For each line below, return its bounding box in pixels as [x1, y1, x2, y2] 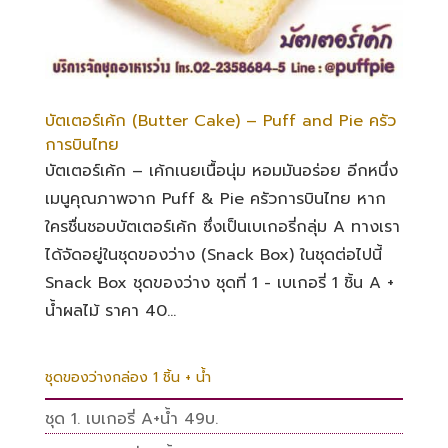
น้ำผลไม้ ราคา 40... [44, 298, 176, 323]
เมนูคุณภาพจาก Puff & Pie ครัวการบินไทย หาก [44, 186, 386, 211]
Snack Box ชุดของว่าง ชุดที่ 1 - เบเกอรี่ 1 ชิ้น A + [44, 270, 394, 295]
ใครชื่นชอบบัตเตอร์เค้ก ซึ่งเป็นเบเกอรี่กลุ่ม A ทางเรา [44, 214, 400, 239]
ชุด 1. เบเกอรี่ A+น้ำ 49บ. [44, 406, 218, 431]
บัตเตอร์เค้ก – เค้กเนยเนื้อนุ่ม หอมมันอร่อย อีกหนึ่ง [44, 158, 398, 183]
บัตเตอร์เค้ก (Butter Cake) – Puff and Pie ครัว [44, 108, 396, 133]
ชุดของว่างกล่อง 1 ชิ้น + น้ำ [44, 366, 211, 388]
